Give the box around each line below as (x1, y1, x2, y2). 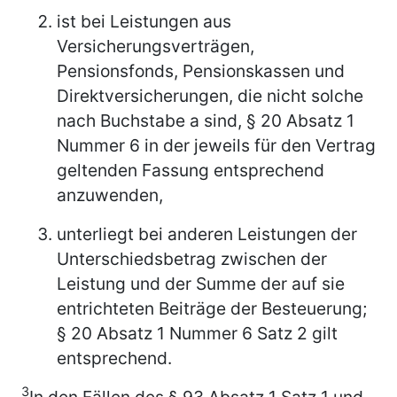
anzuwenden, (57, 183, 163, 206)
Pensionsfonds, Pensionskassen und (57, 59, 345, 82)
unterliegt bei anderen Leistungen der (57, 222, 357, 245)
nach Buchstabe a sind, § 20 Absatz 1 (57, 109, 354, 131)
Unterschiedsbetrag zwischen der (57, 247, 327, 269)
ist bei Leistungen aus (57, 10, 231, 32)
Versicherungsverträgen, (57, 35, 254, 57)
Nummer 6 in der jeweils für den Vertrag (57, 134, 376, 156)
